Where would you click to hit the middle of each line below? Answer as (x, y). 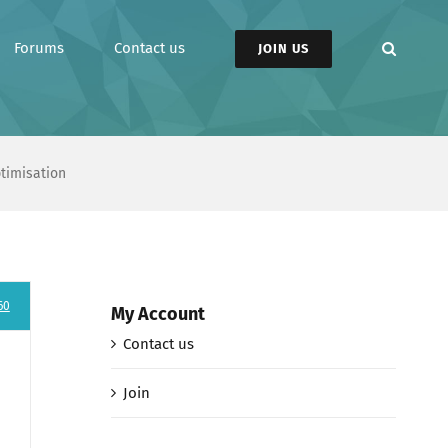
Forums (39, 48)
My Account (157, 313)
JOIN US (283, 48)
